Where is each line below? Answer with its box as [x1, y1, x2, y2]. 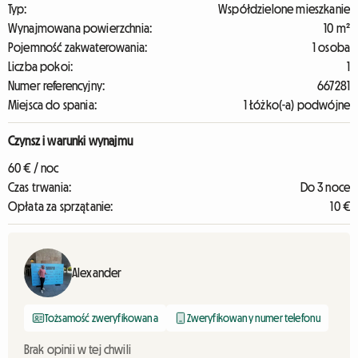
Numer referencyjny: [8, 79, 105, 92]
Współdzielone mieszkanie [218, 2, 350, 15]
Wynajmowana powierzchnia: [8, 22, 152, 34]
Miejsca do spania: [8, 98, 97, 111]
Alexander [72, 266, 122, 279]
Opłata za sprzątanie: [8, 200, 113, 213]
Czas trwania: [8, 181, 72, 193]
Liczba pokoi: [8, 60, 74, 73]
